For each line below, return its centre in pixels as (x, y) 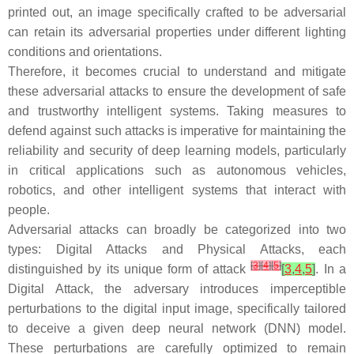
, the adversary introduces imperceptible (218, 289)
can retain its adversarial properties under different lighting (177, 32)
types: (32, 249)
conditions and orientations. (85, 52)
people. (29, 210)
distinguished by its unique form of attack (130, 269)
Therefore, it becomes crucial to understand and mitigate (177, 72)
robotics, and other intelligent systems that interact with (177, 190)
